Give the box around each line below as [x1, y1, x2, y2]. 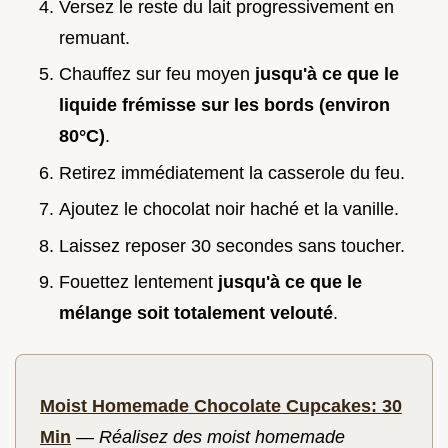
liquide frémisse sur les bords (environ [59, 95, 390, 116]
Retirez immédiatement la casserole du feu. [59, 162, 405, 183]
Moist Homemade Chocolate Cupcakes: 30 [40, 396, 402, 417]
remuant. [59, 27, 130, 48]
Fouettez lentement [59, 272, 218, 293]
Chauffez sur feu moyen [59, 64, 255, 85]
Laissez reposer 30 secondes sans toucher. [59, 235, 405, 256]
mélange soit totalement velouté [59, 303, 333, 324]
